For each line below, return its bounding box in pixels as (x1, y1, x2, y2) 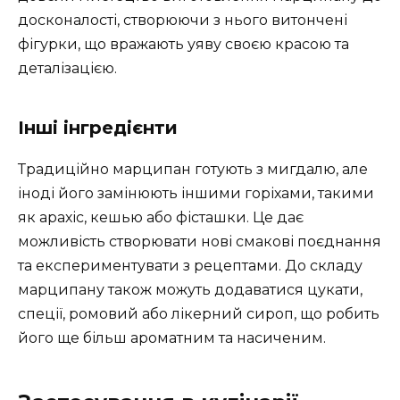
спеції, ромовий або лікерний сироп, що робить (18, 304, 379, 322)
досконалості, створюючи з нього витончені (18, 11, 347, 29)
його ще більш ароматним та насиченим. (18, 329, 326, 346)
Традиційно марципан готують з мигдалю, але (18, 160, 368, 178)
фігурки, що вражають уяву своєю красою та (18, 35, 349, 53)
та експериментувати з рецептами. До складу (18, 256, 362, 274)
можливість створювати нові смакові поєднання (18, 232, 381, 250)
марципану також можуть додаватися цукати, (18, 280, 362, 298)
